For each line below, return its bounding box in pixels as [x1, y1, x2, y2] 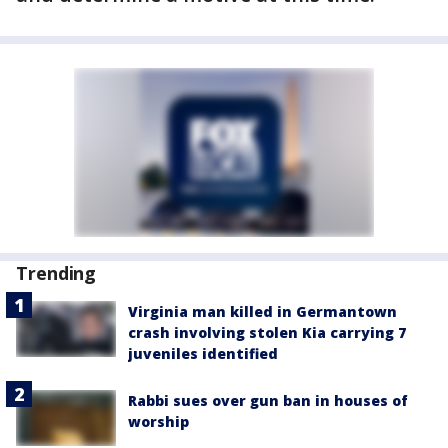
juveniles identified [128, 344, 278, 363]
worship [128, 412, 189, 431]
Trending [16, 261, 97, 285]
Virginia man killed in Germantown [128, 302, 397, 321]
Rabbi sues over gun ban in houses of [128, 391, 408, 410]
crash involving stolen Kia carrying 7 [128, 323, 406, 342]
